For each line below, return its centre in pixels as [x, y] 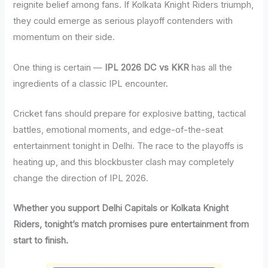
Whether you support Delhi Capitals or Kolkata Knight [121, 208]
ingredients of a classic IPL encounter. [91, 83]
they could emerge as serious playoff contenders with [123, 21]
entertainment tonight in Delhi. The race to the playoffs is [129, 146]
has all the [211, 67]
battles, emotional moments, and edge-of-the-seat [118, 130]
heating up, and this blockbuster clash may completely [124, 162]
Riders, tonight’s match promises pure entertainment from [131, 225]
